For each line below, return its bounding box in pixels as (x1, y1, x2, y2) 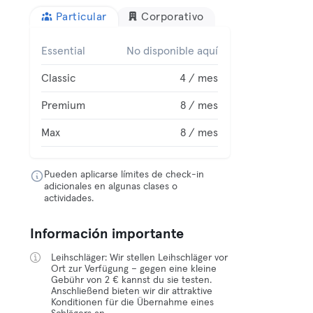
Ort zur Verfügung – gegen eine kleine (51, 264, 217, 274)
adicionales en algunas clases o (44, 182, 178, 191)
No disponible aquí (126, 45, 219, 57)
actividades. (44, 194, 94, 203)
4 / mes (180, 73, 219, 84)
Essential (41, 45, 86, 57)
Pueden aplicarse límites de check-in (44, 170, 205, 180)
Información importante (30, 227, 184, 241)
